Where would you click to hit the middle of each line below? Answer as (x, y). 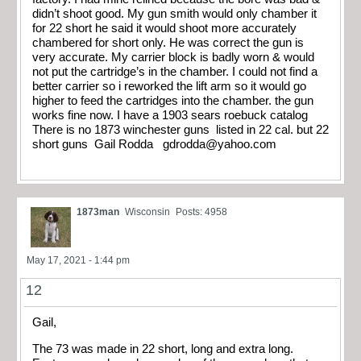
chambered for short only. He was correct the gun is (168, 42)
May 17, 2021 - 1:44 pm (78, 261)
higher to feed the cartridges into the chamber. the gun (173, 100)
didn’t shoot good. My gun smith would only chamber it (174, 13)
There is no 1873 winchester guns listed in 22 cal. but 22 (180, 129)
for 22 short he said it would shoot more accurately (164, 28)
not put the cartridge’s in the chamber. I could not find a (175, 71)
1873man (98, 212)
